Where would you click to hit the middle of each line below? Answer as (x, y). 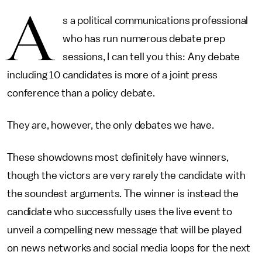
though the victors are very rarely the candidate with (126, 175)
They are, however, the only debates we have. (111, 125)
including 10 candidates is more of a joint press (113, 75)
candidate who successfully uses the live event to (120, 212)
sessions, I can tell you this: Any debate (151, 57)
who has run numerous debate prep (144, 39)
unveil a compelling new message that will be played (124, 230)
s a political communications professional (155, 20)
